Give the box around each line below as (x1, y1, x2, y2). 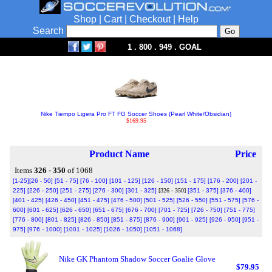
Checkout (129, 14, 171, 24)
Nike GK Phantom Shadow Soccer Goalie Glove (59, 254, 216, 263)
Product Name (89, 149, 149, 159)
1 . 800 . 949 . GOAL (127, 42, 202, 52)
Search (32, 25, 66, 36)
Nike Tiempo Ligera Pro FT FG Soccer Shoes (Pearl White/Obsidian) (41, 110, 231, 117)
